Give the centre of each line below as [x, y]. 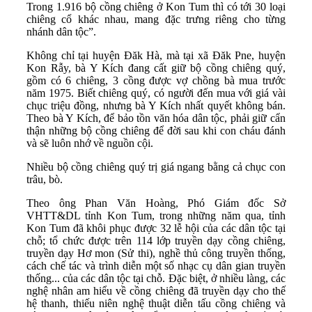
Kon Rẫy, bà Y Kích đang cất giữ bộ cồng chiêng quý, [156, 68]
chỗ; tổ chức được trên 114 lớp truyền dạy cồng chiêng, [156, 240]
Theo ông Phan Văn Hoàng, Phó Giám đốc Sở [156, 203]
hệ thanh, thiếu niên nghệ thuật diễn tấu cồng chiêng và [156, 303]
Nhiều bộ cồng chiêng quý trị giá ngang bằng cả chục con [156, 166]
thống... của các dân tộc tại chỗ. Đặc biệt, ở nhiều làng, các [156, 278]
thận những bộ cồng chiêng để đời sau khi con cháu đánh [156, 130]
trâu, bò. [45, 179]
